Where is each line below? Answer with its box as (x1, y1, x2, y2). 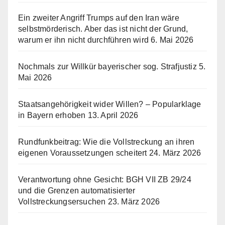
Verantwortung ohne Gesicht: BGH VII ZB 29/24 (18, 175, 191, 184)
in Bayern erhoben (18, 111, 86, 120)
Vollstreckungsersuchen (18, 197, 106, 206)
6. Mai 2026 (151, 36, 194, 45)
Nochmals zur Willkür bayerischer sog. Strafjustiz (18, 62, 197, 71)
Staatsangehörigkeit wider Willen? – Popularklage (18, 100, 201, 109)
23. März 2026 (107, 197, 160, 206)
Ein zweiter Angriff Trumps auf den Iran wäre (18, 14, 179, 23)
